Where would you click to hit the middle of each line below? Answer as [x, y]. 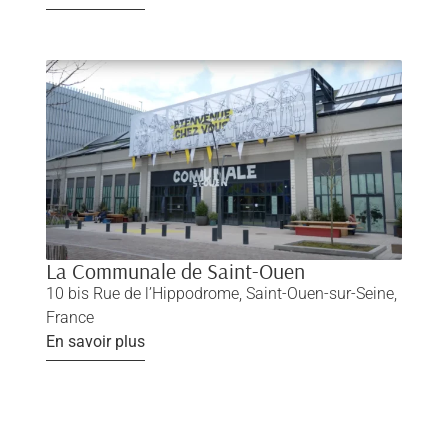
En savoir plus [95, 341]
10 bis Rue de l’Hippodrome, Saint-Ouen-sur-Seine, [221, 293]
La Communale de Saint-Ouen [175, 270]
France [69, 317]
